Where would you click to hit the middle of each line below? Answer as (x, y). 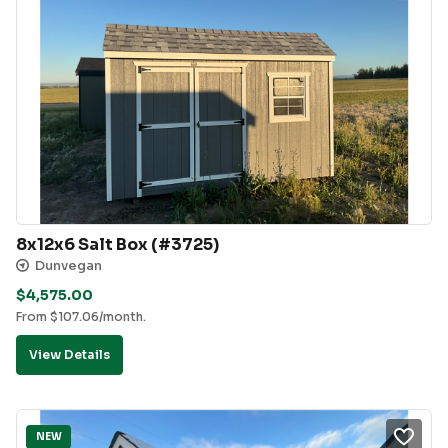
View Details (69, 355)
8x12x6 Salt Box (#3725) (117, 244)
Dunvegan (68, 265)
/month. (122, 317)
